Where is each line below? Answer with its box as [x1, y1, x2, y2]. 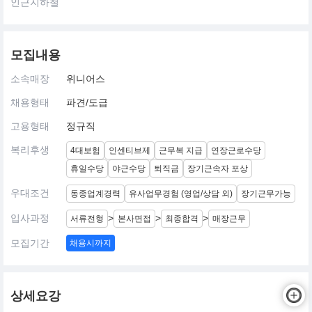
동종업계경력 [70, 189, 120, 198]
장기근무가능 [241, 189, 291, 198]
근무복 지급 [159, 146, 203, 155]
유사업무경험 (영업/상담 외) [129, 189, 233, 198]
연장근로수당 [211, 146, 261, 155]
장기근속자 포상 [187, 164, 248, 173]
